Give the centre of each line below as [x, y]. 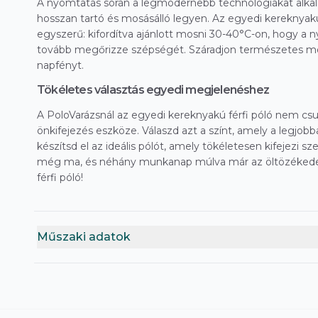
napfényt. [60, 66]
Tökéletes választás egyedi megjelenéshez [153, 90]
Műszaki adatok [84, 237]
